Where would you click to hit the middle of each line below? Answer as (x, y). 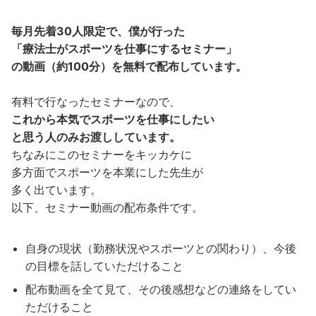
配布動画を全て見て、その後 (99, 290)
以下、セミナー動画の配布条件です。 (107, 208)
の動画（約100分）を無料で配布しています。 (129, 67)
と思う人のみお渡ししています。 (96, 137)
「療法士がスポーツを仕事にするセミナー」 (124, 49)
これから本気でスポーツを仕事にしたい (113, 120)
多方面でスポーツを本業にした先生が (107, 172)
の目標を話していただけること (104, 266)
